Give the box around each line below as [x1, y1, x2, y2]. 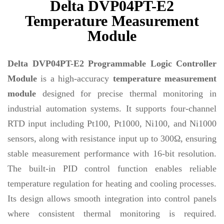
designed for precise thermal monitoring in [36, 88, 216, 98]
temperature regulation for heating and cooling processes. [7, 178, 216, 188]
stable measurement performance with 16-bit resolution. [7, 148, 216, 158]
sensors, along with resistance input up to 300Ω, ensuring [7, 133, 216, 143]
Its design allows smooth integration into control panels [7, 193, 216, 203]
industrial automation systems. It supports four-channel [7, 103, 216, 113]
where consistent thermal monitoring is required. [7, 208, 216, 218]
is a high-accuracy [37, 73, 113, 83]
